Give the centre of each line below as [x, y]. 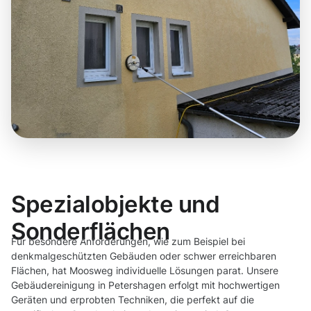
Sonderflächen [91, 232]
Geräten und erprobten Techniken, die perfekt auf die [133, 300]
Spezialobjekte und [116, 204]
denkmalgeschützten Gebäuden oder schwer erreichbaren [144, 256]
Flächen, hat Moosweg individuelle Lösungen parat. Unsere [145, 271]
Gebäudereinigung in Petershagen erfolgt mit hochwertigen [145, 285]
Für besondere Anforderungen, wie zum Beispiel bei [128, 242]
